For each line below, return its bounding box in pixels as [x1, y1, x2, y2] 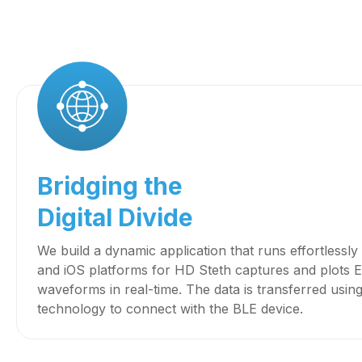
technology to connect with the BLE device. [37, 301, 303, 318]
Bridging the [37, 171, 183, 201]
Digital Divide [37, 203, 193, 233]
